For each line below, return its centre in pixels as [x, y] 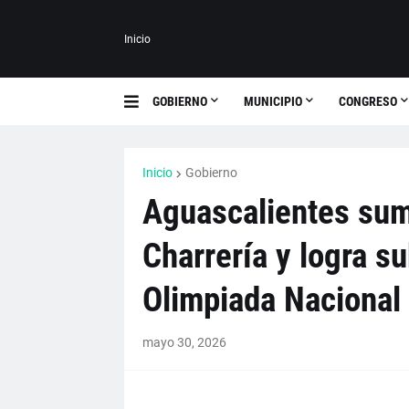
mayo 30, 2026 [184, 342]
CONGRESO [367, 101]
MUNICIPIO [273, 101]
